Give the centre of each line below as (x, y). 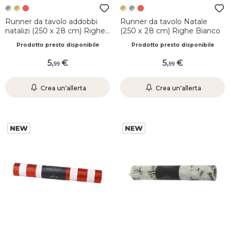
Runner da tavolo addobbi (51, 22)
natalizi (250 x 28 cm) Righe (55, 31)
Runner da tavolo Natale (164, 22)
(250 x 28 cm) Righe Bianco (170, 31)
